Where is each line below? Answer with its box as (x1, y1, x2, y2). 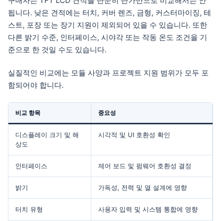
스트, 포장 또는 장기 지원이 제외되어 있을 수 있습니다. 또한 (8, 20, 207, 30)
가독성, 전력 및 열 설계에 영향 (98, 183, 187, 191)
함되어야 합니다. (8, 80, 64, 90)
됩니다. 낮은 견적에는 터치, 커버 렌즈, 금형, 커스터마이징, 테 (8, 8, 211, 18)
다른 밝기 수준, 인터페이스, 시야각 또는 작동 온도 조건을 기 (8, 33, 207, 42)
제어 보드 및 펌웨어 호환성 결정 (98, 161, 191, 170)
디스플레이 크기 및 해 (15, 130, 79, 139)
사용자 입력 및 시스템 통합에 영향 (98, 205, 198, 213)
